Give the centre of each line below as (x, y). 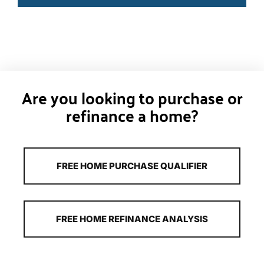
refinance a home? (132, 115)
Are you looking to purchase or (132, 98)
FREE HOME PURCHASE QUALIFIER (132, 166)
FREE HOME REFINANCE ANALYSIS (132, 219)
